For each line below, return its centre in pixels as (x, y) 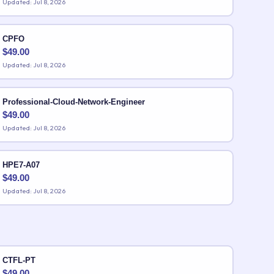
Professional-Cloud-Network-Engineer (73, 102)
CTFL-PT (19, 260)
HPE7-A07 (21, 165)
